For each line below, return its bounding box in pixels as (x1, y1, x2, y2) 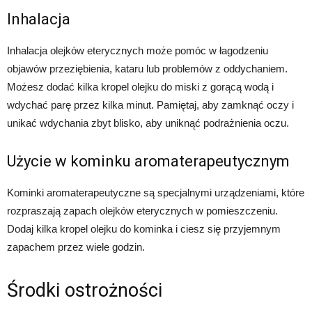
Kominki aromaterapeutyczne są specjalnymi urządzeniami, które (7, 187, 304, 199)
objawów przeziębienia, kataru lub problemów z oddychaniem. (7, 63, 288, 75)
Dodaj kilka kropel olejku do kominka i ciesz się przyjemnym (7, 223, 281, 235)
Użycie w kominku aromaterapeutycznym (7, 153, 290, 171)
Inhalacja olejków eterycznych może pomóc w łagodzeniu (7, 45, 268, 57)
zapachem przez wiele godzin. (7, 241, 145, 253)
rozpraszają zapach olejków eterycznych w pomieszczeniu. (7, 205, 278, 217)
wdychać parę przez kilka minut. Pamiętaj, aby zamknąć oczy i (7, 99, 294, 111)
